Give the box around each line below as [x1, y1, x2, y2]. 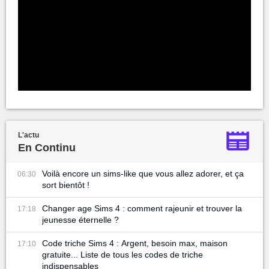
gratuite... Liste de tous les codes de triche [42, 249, 203, 259]
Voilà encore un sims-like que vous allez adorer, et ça [42, 168, 244, 178]
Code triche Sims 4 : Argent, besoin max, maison [42, 238, 228, 248]
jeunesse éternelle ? [42, 214, 119, 225]
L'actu [18, 130, 39, 139]
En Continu [18, 141, 76, 154]
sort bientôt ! [42, 180, 89, 190]
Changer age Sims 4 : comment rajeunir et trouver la [42, 203, 242, 213]
